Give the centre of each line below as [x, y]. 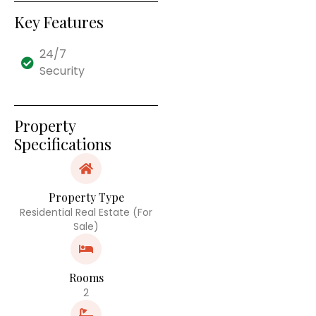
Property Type [86, 197]
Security [62, 71]
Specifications [63, 144]
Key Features [59, 22]
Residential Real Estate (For [86, 212]
